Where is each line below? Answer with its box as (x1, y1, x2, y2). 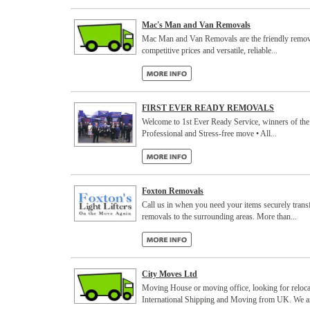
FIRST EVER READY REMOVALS (142, 103, 275, 113)
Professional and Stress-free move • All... (142, 129, 277, 138)
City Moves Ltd (142, 269, 198, 279)
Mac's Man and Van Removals (142, 20, 251, 30)
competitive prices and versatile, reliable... (142, 46, 278, 55)
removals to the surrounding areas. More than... (142, 212, 298, 221)
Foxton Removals (142, 186, 204, 196)
